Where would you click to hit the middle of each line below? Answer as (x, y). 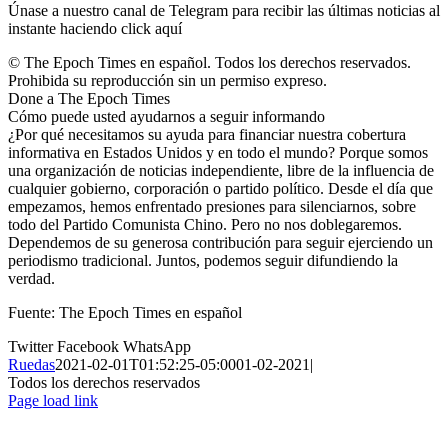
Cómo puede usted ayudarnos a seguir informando (166, 117)
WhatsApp (157, 347)
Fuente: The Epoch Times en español (125, 313)
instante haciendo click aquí (95, 29)
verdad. (31, 279)
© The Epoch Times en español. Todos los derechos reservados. (209, 63)
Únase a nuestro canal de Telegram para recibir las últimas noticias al (224, 11)
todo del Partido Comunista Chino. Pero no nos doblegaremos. (205, 225)
